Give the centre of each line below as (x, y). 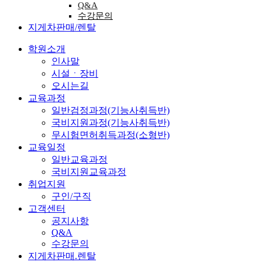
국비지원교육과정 (89, 172)
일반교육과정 (80, 159)
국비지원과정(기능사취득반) (111, 123)
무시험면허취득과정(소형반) (111, 135)
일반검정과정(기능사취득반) (111, 110)
